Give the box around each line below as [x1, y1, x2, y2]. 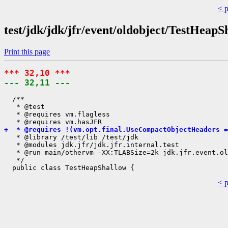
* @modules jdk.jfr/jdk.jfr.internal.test [4, 140, 179, 149]
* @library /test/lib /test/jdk [4, 133, 138, 141]
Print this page [4, 47, 50, 56]
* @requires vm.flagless [4, 110, 110, 118]
